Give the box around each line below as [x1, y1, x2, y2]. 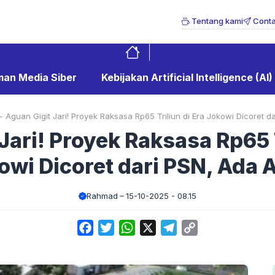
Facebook [93, 222, 140, 234]
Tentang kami [190, 16, 243, 26]
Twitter [114, 222, 146, 234]
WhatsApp [135, 222, 184, 234]
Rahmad [87, 191, 118, 201]
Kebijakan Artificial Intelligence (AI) [101, 71, 273, 83]
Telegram [177, 222, 220, 234]
